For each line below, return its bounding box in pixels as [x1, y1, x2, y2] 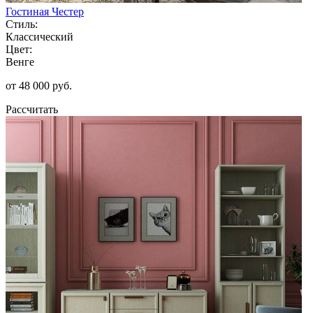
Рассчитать [6, 103, 58, 115]
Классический [6, 30, 73, 43]
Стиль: [6, 17, 38, 30]
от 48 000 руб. [6, 79, 72, 92]
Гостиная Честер [6, 5, 84, 17]
